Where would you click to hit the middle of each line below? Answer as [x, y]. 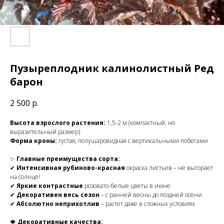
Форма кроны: [33, 141]
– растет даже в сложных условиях [147, 204]
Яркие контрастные [50, 186]
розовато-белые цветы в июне [127, 186]
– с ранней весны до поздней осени [151, 195]
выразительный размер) [45, 132]
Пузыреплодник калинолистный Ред [112, 68]
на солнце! [25, 177]
